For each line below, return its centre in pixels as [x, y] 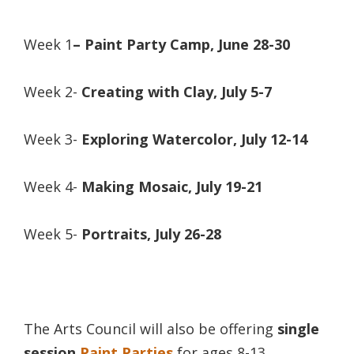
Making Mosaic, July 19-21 [172, 186]
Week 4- [53, 186]
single [298, 328]
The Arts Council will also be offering [151, 328]
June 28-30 [254, 44]
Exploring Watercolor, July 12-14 [194, 139]
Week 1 [48, 44]
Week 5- [53, 233]
